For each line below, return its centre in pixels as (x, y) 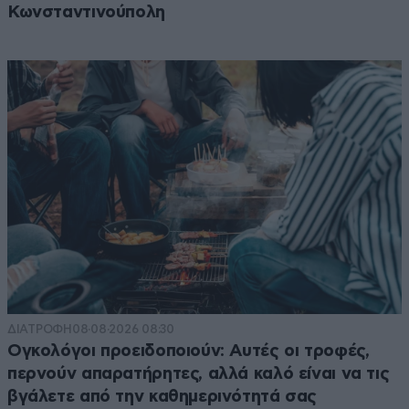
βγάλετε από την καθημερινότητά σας (163, 397)
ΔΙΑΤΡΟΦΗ (40, 330)
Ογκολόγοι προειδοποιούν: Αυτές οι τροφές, (189, 351)
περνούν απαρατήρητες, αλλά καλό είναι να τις (199, 374)
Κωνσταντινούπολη (86, 12)
